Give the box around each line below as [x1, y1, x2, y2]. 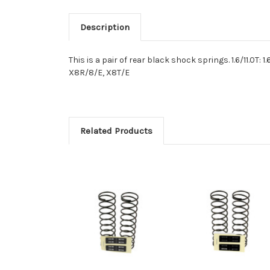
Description [80, 22, 130, 33]
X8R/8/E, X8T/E [69, 67, 130, 78]
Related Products [80, 125, 152, 137]
